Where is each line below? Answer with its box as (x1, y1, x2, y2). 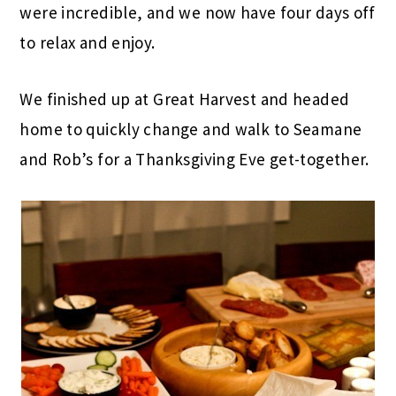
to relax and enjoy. (19, 31, 156, 53)
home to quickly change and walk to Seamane (19, 118, 362, 140)
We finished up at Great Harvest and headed (19, 88, 350, 110)
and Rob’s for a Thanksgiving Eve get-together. (19, 148, 369, 170)
